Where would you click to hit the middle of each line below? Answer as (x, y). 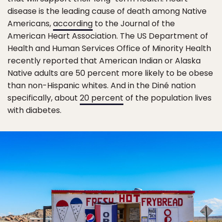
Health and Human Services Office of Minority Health (109, 48)
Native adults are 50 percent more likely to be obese (110, 73)
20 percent (102, 98)
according (73, 24)
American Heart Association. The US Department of (108, 36)
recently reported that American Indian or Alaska (104, 61)
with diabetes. (34, 110)
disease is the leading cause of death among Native (107, 11)
